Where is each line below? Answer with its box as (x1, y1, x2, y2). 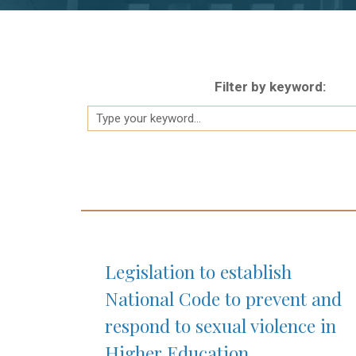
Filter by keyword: (214, 79, 326, 95)
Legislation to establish (105, 259, 292, 284)
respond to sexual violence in (105, 313, 336, 339)
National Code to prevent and (105, 286, 342, 311)
